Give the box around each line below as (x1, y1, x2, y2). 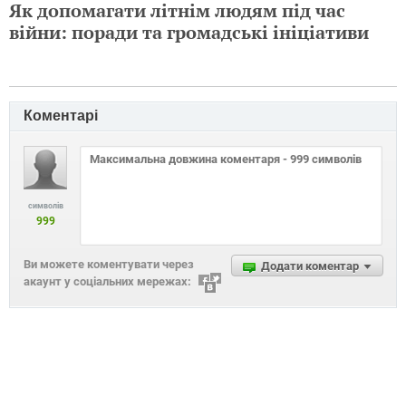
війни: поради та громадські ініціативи (9, 20, 369, 44)
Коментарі (24, 108, 98, 123)
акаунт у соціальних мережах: (24, 275, 191, 289)
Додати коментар (261, 259, 359, 273)
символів (27, 201, 63, 210)
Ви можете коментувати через (24, 257, 194, 271)
